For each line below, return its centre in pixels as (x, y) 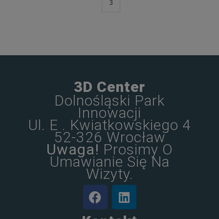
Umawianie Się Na (109, 162)
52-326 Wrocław (109, 137)
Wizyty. (109, 174)
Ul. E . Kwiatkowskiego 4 (109, 125)
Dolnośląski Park (109, 100)
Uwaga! (75, 149)
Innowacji (109, 113)
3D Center (109, 87)
